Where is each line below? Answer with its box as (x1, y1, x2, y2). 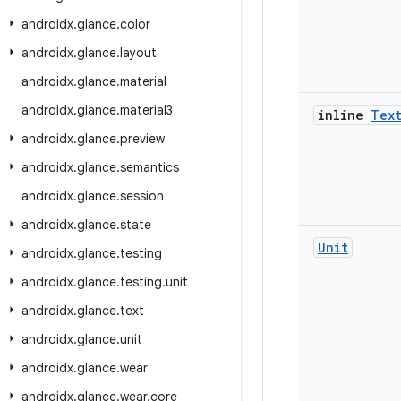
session (120, 188, 164, 204)
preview (120, 131, 165, 147)
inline (318, 107, 371, 124)
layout (120, 45, 157, 61)
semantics (120, 159, 179, 175)
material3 (120, 102, 173, 118)
